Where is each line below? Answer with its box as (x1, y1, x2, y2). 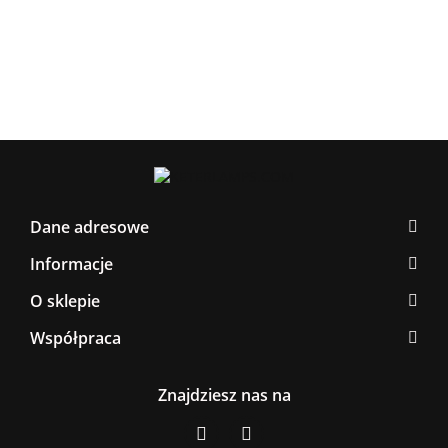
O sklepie (30, 290, 100, 313)
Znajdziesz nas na (157, 384, 291, 407)
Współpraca (30, 327, 121, 350)
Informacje (30, 253, 113, 276)
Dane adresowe (30, 216, 149, 239)
